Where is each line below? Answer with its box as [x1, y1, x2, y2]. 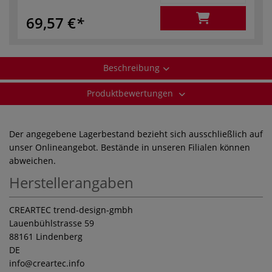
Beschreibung [103, 61, 160, 73]
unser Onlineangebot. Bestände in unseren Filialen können [9, 141, 250, 153]
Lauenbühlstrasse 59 [9, 217, 94, 229]
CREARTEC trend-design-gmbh [9, 203, 133, 216]
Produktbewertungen [87, 87, 175, 99]
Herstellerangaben [9, 172, 134, 192]
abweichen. [9, 154, 56, 166]
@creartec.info [25, 257, 84, 269]
